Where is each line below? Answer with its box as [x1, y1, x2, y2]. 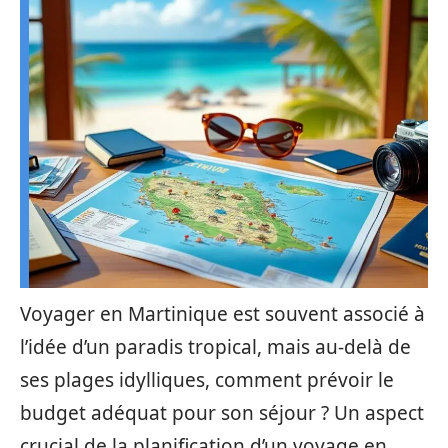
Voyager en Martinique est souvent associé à [20, 301, 425, 327]
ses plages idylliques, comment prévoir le [20, 367, 394, 393]
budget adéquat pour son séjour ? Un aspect [20, 400, 424, 426]
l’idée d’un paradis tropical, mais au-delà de [20, 334, 411, 360]
